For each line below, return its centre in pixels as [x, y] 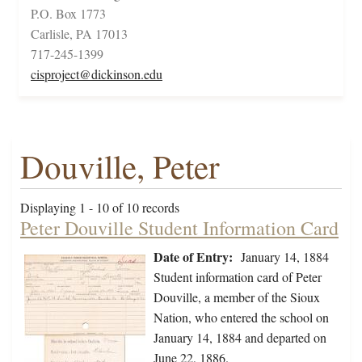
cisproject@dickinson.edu [97, 74]
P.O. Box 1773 [68, 14]
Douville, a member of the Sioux [237, 297]
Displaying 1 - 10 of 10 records [100, 208]
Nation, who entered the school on [241, 318]
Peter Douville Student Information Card [179, 228]
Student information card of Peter [238, 277]
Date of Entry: [193, 257]
